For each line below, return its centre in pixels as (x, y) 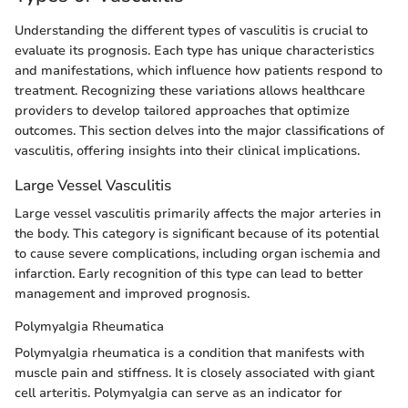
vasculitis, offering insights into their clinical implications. (187, 150)
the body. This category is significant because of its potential (197, 234)
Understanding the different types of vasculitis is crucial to (191, 30)
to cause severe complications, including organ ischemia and (198, 254)
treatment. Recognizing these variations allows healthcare (190, 90)
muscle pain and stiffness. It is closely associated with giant (194, 373)
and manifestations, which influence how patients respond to (199, 70)
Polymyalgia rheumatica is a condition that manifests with (189, 353)
